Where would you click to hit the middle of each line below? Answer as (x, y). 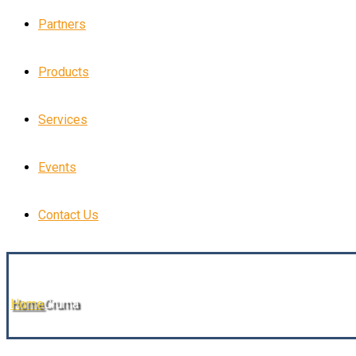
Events (57, 167)
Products (64, 72)
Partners (62, 24)
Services (63, 120)
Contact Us (68, 215)
